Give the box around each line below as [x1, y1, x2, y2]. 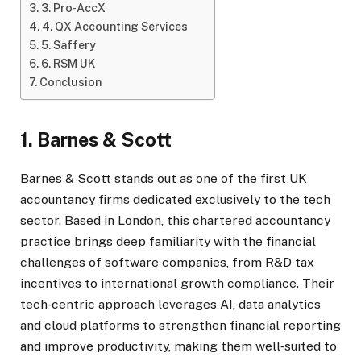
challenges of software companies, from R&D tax [20, 254, 314, 270]
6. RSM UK [40, 57, 98, 71]
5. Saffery [40, 39, 98, 52]
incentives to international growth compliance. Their [20, 275, 334, 291]
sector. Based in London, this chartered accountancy [20, 212, 330, 228]
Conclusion [39, 76, 104, 89]
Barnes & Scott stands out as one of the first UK [20, 170, 307, 186]
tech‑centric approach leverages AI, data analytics [20, 296, 321, 312]
